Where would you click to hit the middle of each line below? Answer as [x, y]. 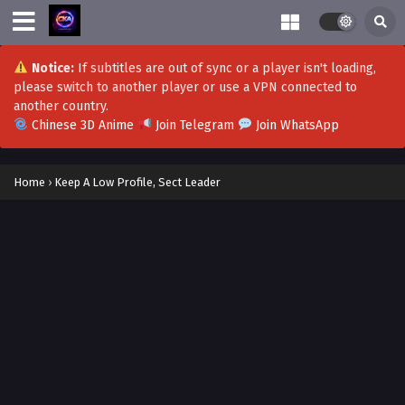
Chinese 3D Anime [82, 125]
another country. [61, 106]
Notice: [52, 68]
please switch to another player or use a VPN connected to [185, 87]
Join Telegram [194, 125]
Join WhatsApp [295, 125]
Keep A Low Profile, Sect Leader [137, 182]
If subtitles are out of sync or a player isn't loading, [225, 68]
